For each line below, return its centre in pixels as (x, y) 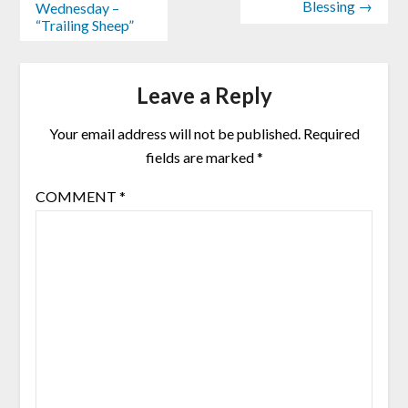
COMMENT (77, 196)
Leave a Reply (204, 95)
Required (331, 133)
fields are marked (201, 157)
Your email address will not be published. (174, 133)
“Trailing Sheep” (84, 25)
